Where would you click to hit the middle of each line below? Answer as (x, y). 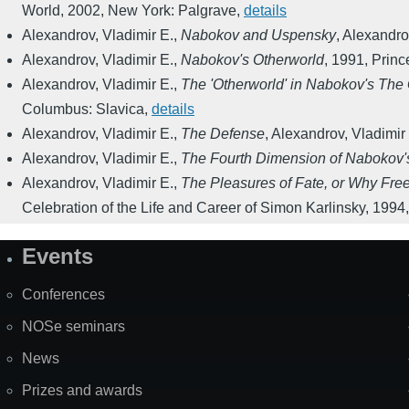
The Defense (223, 134)
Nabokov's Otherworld (252, 60)
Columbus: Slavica (83, 110)
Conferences (63, 295)
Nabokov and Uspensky (258, 36)
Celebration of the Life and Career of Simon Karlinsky (194, 208)
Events (58, 257)
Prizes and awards (82, 391)
